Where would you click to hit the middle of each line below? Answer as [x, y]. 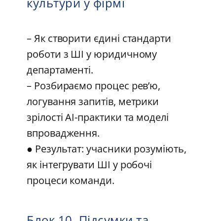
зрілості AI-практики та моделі [98, 117]
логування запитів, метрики [93, 101]
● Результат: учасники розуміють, [107, 148]
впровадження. [66, 133]
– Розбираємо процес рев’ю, [94, 85]
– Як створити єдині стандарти [99, 38]
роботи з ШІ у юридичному [92, 54]
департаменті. [63, 70]
